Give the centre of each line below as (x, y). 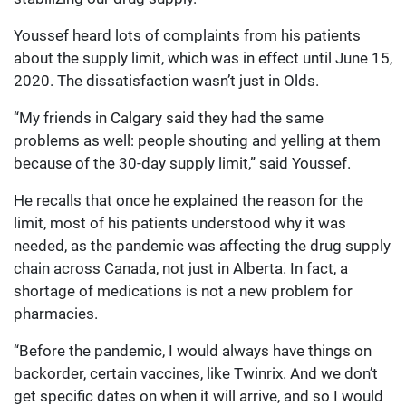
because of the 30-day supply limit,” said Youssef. (182, 164)
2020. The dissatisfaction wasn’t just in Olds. (166, 81)
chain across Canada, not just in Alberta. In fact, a (181, 269)
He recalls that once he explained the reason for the (188, 201)
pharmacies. (56, 314)
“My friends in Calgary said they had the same (169, 118)
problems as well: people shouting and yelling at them (197, 141)
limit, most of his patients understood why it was (180, 223)
